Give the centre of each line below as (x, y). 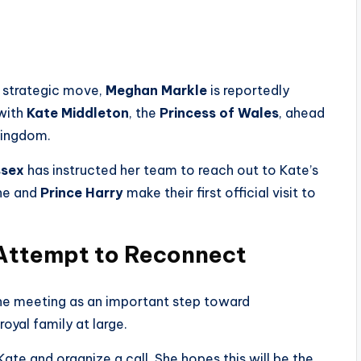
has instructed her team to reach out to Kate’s (171, 170)
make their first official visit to (220, 193)
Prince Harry (82, 193)
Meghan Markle (156, 91)
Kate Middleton (78, 113)
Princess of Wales (219, 113)
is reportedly (248, 91)
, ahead (302, 113)
